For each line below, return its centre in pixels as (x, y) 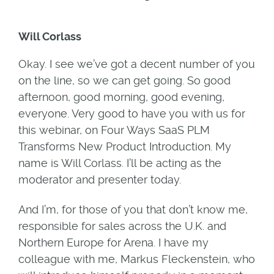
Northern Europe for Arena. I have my (113, 242)
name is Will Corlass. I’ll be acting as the (120, 163)
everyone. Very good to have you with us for (131, 113)
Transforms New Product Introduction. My (124, 146)
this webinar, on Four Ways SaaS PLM (114, 130)
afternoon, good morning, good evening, (121, 97)
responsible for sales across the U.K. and (122, 226)
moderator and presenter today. (99, 179)
